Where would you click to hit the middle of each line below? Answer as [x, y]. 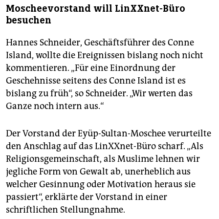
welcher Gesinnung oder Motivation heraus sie [101, 184]
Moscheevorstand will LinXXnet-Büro [96, 8]
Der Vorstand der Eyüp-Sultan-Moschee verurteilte [109, 133]
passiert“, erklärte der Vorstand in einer [87, 197]
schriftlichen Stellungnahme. [66, 209]
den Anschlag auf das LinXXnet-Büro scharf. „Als [105, 146]
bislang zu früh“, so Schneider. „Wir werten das [99, 93]
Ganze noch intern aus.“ [55, 106]
